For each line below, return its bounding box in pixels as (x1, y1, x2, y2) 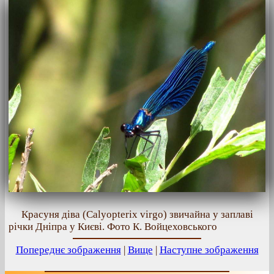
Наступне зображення (159, 244, 259, 256)
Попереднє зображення (15, 244, 121, 256)
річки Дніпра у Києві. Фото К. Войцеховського (9, 221, 217, 232)
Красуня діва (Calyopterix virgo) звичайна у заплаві (21, 209, 253, 220)
